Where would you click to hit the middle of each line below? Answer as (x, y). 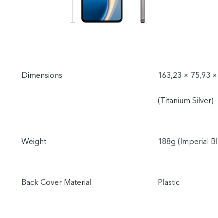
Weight (34, 142)
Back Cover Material (56, 182)
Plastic (169, 182)
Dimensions (42, 75)
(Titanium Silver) (186, 101)
